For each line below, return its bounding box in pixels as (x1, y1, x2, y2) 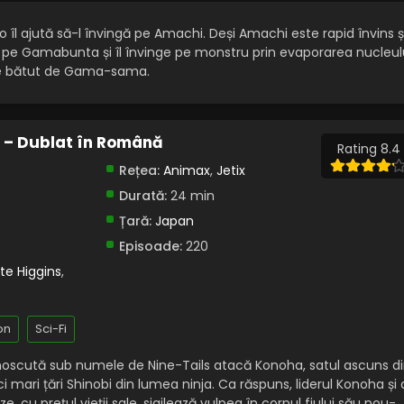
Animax (162, 161, 210, 180)
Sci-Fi (35, 320, 67, 338)
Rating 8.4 (336, 140, 400, 159)
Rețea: (118, 161, 160, 180)
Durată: (118, 187, 167, 206)
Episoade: (118, 237, 182, 256)
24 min (166, 187, 215, 206)
